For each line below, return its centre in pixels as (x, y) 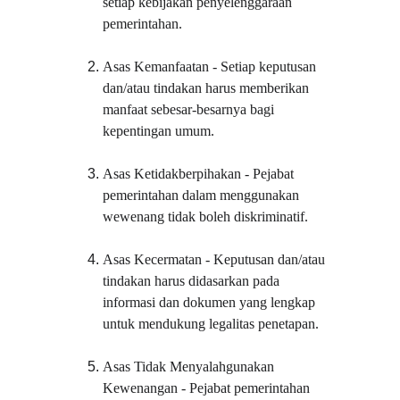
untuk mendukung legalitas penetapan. (211, 324)
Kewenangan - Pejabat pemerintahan (208, 388)
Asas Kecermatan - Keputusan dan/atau (216, 259)
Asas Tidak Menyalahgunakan (191, 367)
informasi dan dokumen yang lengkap (211, 302)
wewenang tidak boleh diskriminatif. (206, 217)
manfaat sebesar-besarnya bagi (191, 109)
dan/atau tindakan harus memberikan (208, 88)
